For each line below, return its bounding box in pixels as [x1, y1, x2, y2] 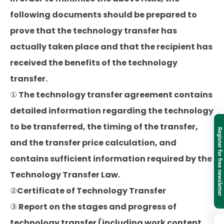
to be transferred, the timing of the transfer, [10, 121, 198, 132]
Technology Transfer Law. [10, 169, 120, 180]
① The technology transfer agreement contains [10, 89, 212, 100]
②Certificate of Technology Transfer [10, 185, 166, 196]
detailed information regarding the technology [10, 105, 213, 116]
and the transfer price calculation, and [10, 137, 176, 148]
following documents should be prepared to [10, 9, 197, 20]
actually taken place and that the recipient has [10, 41, 212, 52]
